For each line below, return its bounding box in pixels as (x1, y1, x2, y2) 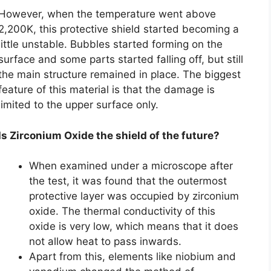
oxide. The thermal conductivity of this (29, 205, 215, 218)
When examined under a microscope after (29, 160, 233, 172)
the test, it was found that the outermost (29, 175, 227, 188)
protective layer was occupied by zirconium (29, 190, 239, 203)
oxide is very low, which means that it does (29, 220, 238, 233)
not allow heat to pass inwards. (29, 235, 181, 248)
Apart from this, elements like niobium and (29, 250, 236, 263)
